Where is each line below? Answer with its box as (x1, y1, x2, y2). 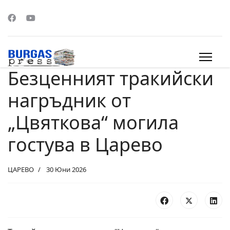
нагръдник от (8, 88, 131, 113)
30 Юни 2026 (46, 165, 86, 174)
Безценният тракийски (8, 66, 214, 91)
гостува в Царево (8, 132, 163, 157)
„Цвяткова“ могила (8, 110, 179, 135)
